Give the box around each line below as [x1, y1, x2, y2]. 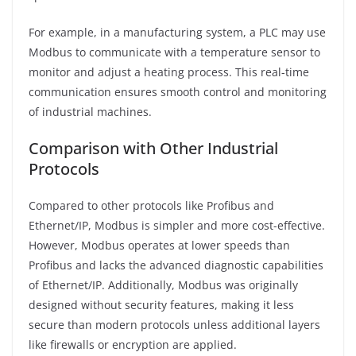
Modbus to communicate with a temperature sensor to [29, 44, 320, 60]
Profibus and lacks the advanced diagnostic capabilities [29, 257, 323, 273]
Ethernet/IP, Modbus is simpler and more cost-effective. [29, 217, 325, 233]
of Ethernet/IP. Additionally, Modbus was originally [29, 277, 298, 292]
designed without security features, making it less [29, 296, 294, 312]
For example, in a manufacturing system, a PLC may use [29, 24, 326, 40]
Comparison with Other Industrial [29, 137, 278, 159]
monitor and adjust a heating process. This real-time [29, 64, 309, 79]
